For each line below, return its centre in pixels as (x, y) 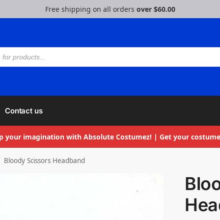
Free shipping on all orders (91, 9)
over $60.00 (156, 9)
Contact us (24, 111)
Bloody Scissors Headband (45, 161)
